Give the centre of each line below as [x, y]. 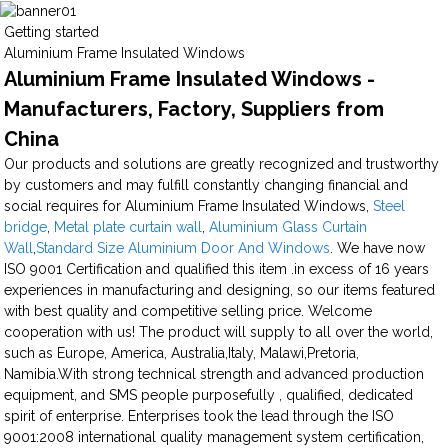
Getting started [52, 31]
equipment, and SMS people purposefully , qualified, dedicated [209, 394]
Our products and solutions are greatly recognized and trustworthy [222, 163]
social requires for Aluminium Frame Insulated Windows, [189, 205]
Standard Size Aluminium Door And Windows [183, 247]
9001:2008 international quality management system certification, [214, 436]
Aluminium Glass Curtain [288, 226]
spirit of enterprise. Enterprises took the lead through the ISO [199, 415]
